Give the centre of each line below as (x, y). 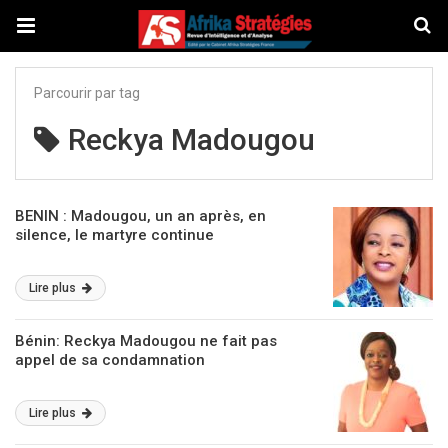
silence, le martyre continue (114, 235)
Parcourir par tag (87, 93)
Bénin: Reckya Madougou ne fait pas (146, 341)
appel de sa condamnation (110, 360)
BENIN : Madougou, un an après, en (140, 216)
